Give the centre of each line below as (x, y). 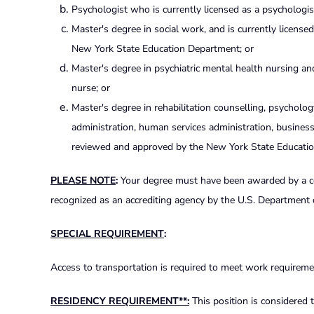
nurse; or (91, 88)
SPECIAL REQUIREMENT (107, 233)
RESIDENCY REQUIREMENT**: (120, 301)
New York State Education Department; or (163, 48)
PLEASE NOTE (83, 180)
